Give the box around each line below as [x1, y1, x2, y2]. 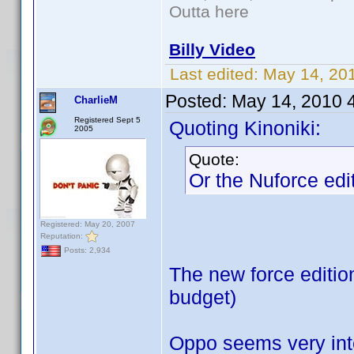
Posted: [165, 91, 232, 111]
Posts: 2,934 [62, 246, 111, 255]
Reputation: [40, 231, 85, 240]
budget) [169, 286, 236, 308]
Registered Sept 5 [74, 115, 141, 124]
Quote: [189, 150, 239, 168]
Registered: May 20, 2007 [40, 220, 135, 228]
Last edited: [165, 65, 263, 83]
